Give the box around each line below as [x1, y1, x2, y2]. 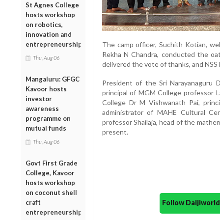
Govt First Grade [26, 159, 78, 167]
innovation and [26, 30, 72, 38]
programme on [26, 114, 71, 122]
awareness [26, 104, 59, 112]
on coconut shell [26, 188, 77, 196]
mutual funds [26, 124, 66, 132]
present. [102, 127, 128, 136]
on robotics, [26, 20, 63, 28]
